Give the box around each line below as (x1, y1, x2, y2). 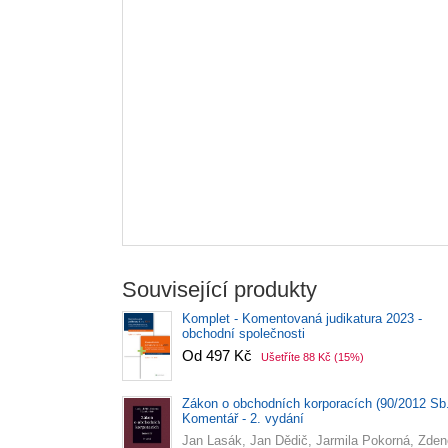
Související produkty (122, 276, 317, 302)
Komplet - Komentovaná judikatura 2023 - (182, 310, 422, 326)
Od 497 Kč (182, 346, 256, 364)
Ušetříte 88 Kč (261, 350, 331, 363)
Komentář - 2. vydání (182, 410, 304, 426)
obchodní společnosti (182, 325, 305, 341)
